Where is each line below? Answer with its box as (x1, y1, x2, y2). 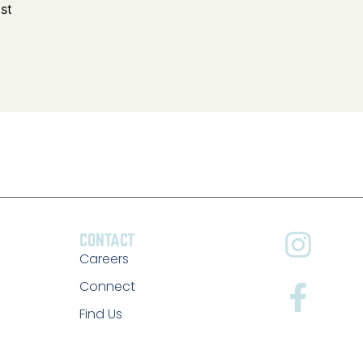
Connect (79, 276, 135, 296)
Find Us (79, 304, 122, 323)
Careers (79, 249, 129, 268)
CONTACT (79, 229, 135, 250)
